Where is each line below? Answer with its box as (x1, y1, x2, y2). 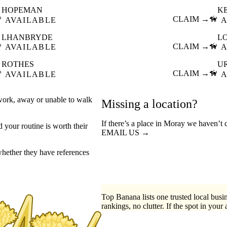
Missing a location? (101, 97, 198, 110)
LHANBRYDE (1, 32, 53, 42)
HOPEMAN (1, 6, 43, 15)
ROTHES (1, 60, 34, 69)
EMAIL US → (101, 128, 149, 137)
